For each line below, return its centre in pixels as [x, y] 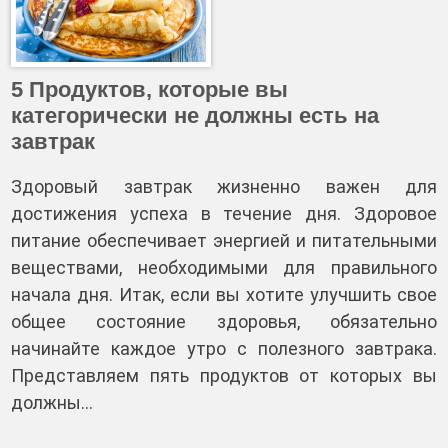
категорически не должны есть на [195, 115]
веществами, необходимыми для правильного [224, 267]
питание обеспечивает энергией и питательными [224, 240]
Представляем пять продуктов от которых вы [224, 375]
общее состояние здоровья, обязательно [224, 321]
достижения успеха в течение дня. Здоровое [224, 213]
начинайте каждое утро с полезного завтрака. [224, 348]
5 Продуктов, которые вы [149, 89]
